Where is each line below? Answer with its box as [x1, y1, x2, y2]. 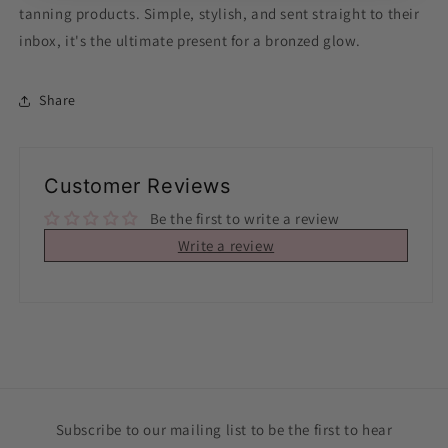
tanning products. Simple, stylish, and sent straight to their [19, 3, 420, 23]
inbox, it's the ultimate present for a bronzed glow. [19, 30, 361, 50]
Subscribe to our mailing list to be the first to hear [55, 419, 393, 439]
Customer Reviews [44, 173, 231, 198]
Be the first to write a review [149, 208, 340, 228]
